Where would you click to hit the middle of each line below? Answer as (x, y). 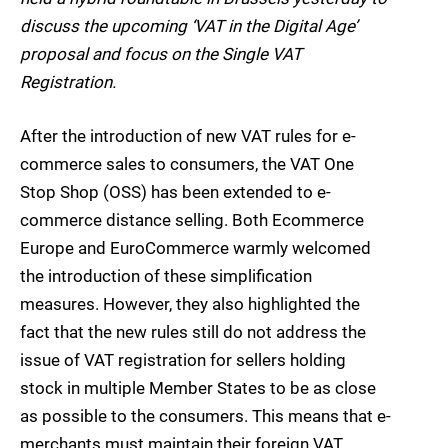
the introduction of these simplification (166, 276)
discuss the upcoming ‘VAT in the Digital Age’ (188, 26)
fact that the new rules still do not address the (193, 332)
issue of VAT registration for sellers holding (183, 360)
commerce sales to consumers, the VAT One (187, 164)
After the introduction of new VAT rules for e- (188, 136)
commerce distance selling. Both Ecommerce (192, 220)
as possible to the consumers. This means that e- (205, 416)
